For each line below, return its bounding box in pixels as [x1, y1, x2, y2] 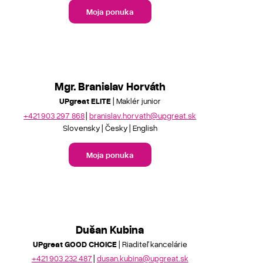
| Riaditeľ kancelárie [116, 238, 187, 249]
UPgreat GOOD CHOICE [32, 238, 117, 249]
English [132, 122, 157, 133]
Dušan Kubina [76, 222, 144, 236]
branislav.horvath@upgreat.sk [89, 110, 197, 120]
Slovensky [62, 122, 100, 133]
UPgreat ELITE [59, 96, 111, 106]
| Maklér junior [110, 96, 161, 106]
